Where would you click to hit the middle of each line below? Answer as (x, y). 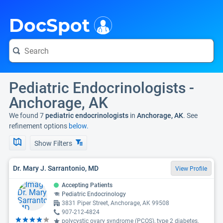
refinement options (39, 126)
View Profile (191, 169)
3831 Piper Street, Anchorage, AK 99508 (115, 203)
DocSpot (50, 25)
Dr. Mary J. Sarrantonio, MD (56, 168)
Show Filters (54, 143)
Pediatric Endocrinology (94, 194)
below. (79, 126)
